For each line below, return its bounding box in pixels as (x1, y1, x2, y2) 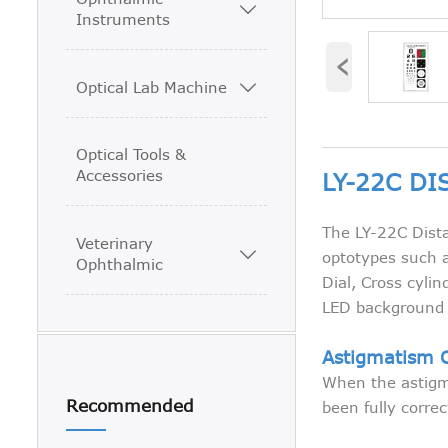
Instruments (76, 10, 171, 29)
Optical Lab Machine (76, 77, 228, 96)
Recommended (66, 394, 195, 416)
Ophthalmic (76, 254, 164, 273)
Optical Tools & (76, 145, 187, 164)
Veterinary (76, 233, 154, 252)
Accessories (76, 166, 164, 185)
